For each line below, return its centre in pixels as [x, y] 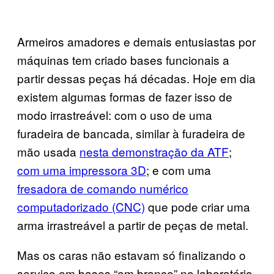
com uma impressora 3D [82, 169]
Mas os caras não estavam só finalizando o [131, 254]
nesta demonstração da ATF [154, 151]
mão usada [48, 151]
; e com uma [179, 169]
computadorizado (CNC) [81, 206]
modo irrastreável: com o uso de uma [115, 114]
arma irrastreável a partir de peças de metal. [133, 224]
